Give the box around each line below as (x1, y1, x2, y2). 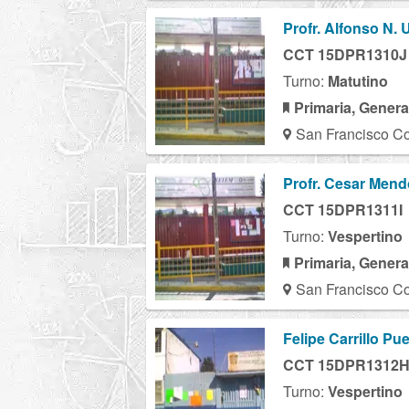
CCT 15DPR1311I (283, 198, 403, 220)
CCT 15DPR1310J (283, 43, 407, 65)
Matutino (328, 69, 388, 91)
